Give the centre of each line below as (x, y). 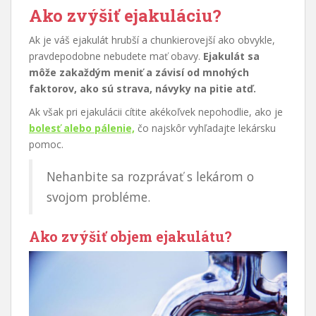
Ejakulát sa (231, 56)
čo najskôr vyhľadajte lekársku (205, 128)
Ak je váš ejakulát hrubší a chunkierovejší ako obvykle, (152, 40)
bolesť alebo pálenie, (82, 128)
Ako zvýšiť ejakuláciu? (125, 16)
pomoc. (46, 145)
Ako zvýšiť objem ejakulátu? (130, 237)
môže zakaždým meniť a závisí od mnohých (139, 73)
